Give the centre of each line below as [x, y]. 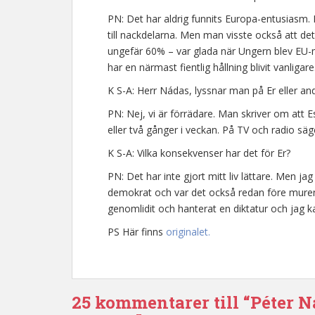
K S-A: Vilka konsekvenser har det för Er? [199, 153]
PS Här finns [137, 232]
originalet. [188, 232]
